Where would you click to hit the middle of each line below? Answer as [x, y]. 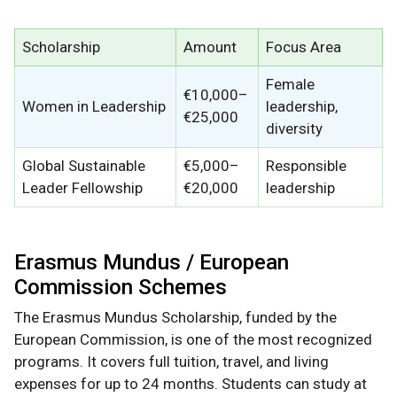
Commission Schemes [121, 288]
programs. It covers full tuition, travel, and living [171, 362]
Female [290, 85]
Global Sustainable [84, 166]
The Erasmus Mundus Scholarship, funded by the [175, 318]
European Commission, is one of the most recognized [193, 340]
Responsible [306, 166]
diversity [294, 129]
